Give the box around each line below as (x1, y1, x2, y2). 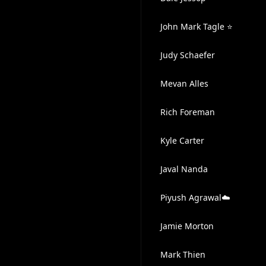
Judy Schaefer (160, 49, 215, 61)
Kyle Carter (160, 135, 204, 146)
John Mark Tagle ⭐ (160, 21, 233, 32)
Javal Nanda (160, 163, 208, 175)
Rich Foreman (160, 106, 215, 118)
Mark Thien (160, 249, 205, 260)
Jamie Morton (160, 220, 214, 232)
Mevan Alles (160, 78, 208, 89)
